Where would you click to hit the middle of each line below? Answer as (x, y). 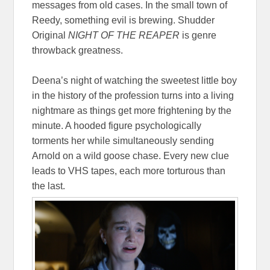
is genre (198, 35)
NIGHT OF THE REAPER (124, 35)
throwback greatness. (78, 50)
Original (50, 35)
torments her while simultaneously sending (123, 140)
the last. (49, 186)
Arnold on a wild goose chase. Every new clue (131, 155)
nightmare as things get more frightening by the (132, 110)
